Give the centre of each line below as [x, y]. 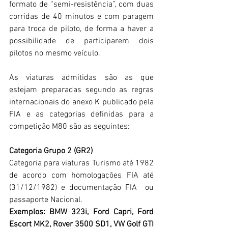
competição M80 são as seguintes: [72, 127]
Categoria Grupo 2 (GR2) [51, 151]
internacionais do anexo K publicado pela [81, 103]
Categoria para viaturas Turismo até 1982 [81, 164]
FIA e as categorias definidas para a [81, 115]
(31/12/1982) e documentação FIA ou [81, 188]
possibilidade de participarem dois [81, 41]
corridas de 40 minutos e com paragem [81, 17]
